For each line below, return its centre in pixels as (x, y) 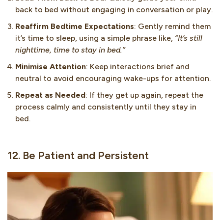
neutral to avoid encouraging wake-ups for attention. (113, 78)
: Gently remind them (172, 26)
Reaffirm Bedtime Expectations (75, 26)
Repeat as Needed (50, 95)
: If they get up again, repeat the (144, 95)
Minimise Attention (51, 66)
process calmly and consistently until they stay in (106, 107)
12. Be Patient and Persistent (78, 155)
